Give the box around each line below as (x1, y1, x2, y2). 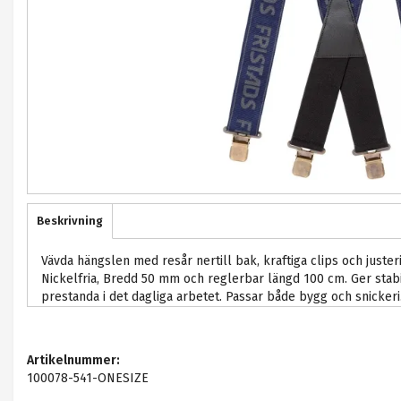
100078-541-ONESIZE (27, 371, 149, 386)
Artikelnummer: (27, 353, 120, 368)
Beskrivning (37, 214, 103, 227)
